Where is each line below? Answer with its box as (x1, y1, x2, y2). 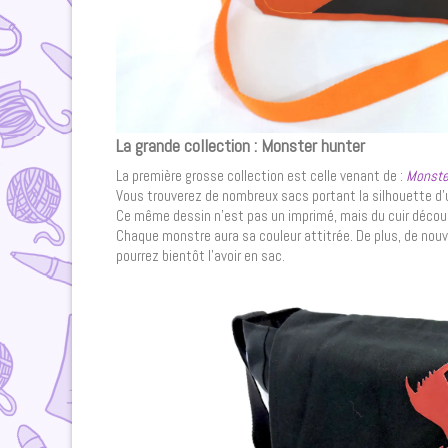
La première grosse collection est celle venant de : (116, 166, 406, 186)
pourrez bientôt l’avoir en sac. (116, 246, 285, 266)
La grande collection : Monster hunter (116, 133, 365, 157)
